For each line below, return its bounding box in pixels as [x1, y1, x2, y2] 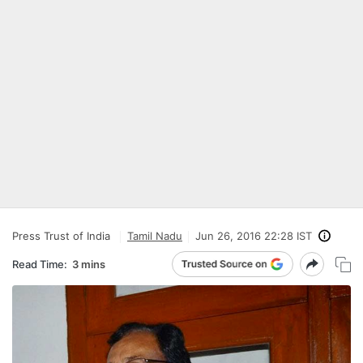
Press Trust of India [12, 229, 110, 242]
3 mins [72, 257, 105, 271]
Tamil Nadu [127, 229, 182, 242]
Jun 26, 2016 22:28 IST [195, 229, 312, 242]
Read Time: [12, 257, 67, 271]
